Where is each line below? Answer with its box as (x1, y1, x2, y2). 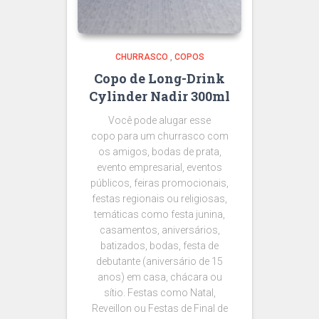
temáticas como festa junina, (94, 208, 225, 220)
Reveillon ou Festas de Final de (91, 302, 228, 314)
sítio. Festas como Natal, (103, 286, 216, 298)
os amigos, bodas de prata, (98, 145, 221, 157)
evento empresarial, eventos (97, 161, 222, 173)
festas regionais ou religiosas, (92, 192, 227, 204)
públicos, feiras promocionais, (90, 177, 229, 189)
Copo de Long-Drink (94, 69, 225, 87)
